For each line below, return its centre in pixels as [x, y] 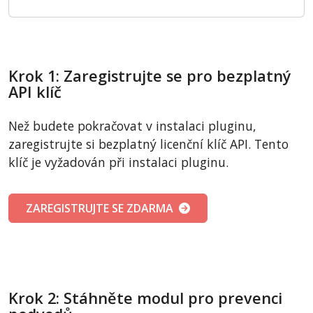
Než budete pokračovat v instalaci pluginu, [132, 126]
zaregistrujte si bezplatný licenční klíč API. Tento [148, 144]
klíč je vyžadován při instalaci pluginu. [118, 162]
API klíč [35, 92]
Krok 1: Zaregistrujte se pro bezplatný [150, 76]
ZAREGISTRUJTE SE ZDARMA [102, 209]
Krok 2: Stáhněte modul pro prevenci [145, 298]
